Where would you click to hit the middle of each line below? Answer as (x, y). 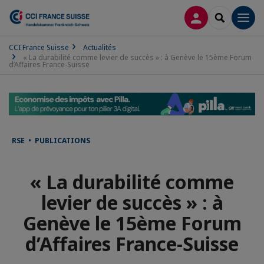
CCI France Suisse (39, 47)
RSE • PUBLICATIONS (51, 140)
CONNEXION (222, 17)
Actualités (100, 47)
